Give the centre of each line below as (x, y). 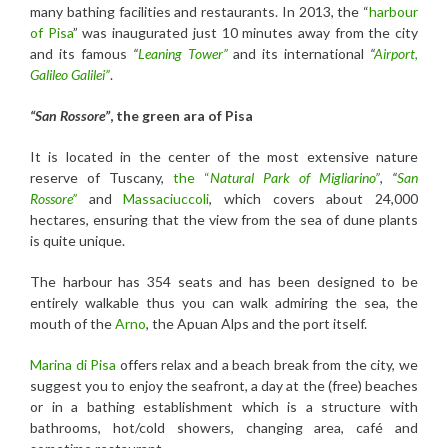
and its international (298, 53)
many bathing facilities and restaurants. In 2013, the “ (199, 11)
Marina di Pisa (73, 364)
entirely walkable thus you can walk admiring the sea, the (224, 302)
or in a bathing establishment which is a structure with (224, 406)
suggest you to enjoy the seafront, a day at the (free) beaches (224, 385)
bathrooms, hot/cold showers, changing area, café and (224, 427)
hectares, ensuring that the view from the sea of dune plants (224, 219)
